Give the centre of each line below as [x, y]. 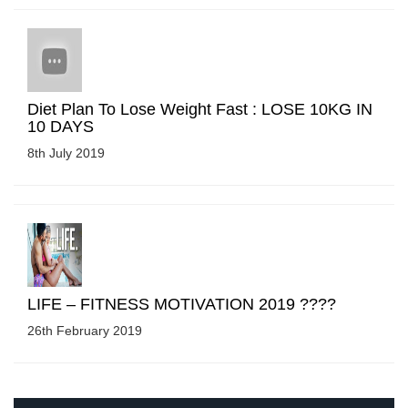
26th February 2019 [85, 330]
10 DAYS [61, 126]
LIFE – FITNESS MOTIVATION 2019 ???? [182, 304]
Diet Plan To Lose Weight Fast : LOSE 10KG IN [200, 109]
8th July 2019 [66, 153]
